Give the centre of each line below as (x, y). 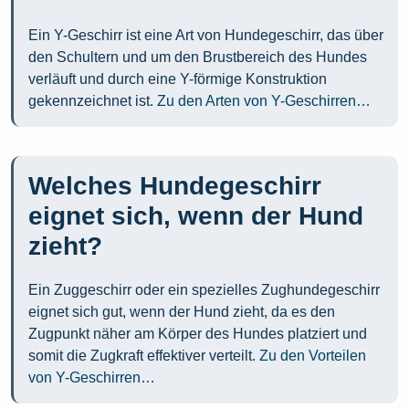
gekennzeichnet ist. (93, 101)
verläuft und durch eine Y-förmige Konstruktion (178, 79)
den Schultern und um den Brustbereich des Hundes (198, 58)
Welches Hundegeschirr (175, 186)
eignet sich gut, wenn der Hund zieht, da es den (182, 312)
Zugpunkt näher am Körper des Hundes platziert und (198, 334)
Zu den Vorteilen (313, 356)
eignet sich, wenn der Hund (196, 216)
